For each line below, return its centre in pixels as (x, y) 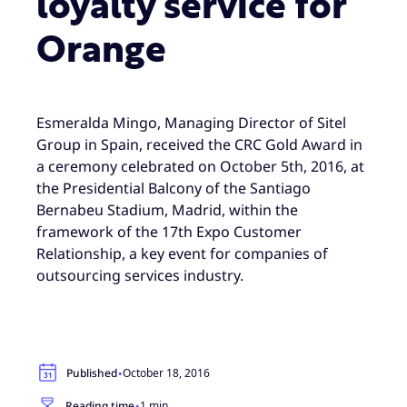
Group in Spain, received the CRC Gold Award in (199, 144)
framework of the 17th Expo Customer (169, 231)
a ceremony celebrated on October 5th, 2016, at (200, 166)
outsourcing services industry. (140, 275)
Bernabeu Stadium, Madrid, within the (167, 209)
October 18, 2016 (166, 372)
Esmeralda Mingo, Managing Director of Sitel (191, 122)
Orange (101, 51)
